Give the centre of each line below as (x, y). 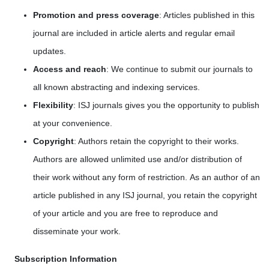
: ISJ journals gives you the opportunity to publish (166, 105)
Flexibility (53, 105)
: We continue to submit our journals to (180, 69)
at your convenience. (73, 123)
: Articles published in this (207, 15)
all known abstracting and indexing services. (116, 87)
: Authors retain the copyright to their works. (156, 141)
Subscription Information (66, 259)
